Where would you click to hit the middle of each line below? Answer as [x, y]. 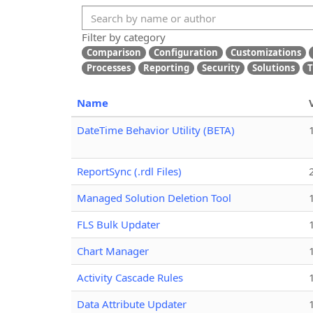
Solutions [274, 67]
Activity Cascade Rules [130, 277]
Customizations [266, 53]
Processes [109, 67]
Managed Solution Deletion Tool [154, 197]
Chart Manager [113, 250]
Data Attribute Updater [132, 304]
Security [221, 67]
